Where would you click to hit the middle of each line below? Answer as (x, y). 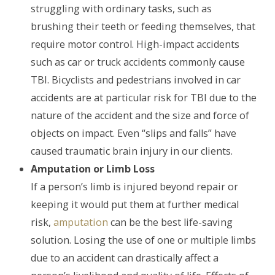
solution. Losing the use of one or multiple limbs (143, 240)
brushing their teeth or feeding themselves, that (143, 26)
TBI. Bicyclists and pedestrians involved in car (136, 79)
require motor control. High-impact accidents (135, 44)
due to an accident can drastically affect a (125, 258)
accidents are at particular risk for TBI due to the (144, 97)
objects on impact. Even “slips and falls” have (134, 133)
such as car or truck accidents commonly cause (138, 62)
